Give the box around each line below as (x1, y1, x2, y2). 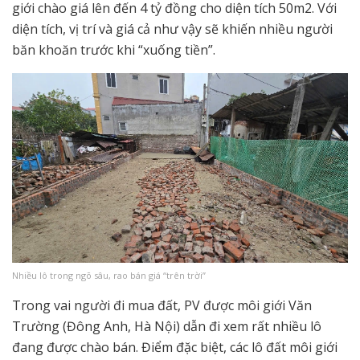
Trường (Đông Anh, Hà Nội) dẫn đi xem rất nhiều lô (12, 317, 321, 335)
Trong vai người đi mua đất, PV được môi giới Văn (12, 296, 312, 314)
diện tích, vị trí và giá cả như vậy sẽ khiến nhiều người (12, 20, 333, 39)
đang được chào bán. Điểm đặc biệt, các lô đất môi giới (12, 337, 337, 356)
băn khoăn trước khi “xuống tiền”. (12, 41, 215, 59)
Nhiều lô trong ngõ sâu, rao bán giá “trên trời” (12, 268, 208, 281)
